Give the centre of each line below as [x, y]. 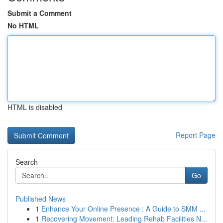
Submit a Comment [40, 13]
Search [27, 162]
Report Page [196, 135]
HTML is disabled [35, 107]
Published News [41, 199]
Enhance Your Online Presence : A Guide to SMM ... [123, 209]
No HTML [23, 25]
